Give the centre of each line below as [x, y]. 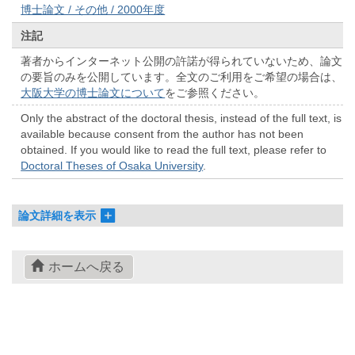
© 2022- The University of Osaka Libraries [177, 340]
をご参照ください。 [215, 92]
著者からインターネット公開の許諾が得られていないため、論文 [182, 61]
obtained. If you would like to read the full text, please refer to [174, 149]
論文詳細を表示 [57, 216]
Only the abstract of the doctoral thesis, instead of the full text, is [181, 118]
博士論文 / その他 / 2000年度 [93, 10]
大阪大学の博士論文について [93, 92]
